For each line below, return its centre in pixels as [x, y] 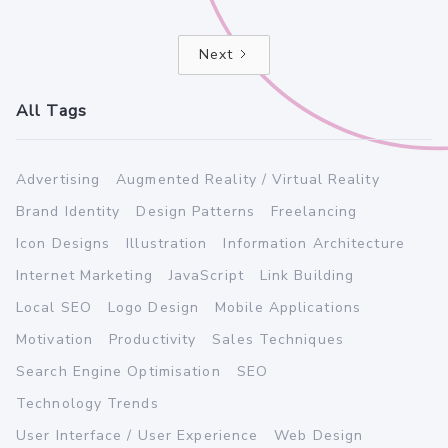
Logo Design [153, 307]
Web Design [319, 435]
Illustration [167, 243]
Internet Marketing [84, 275]
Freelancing [314, 211]
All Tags [51, 110]
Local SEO [54, 307]
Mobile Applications [288, 307]
